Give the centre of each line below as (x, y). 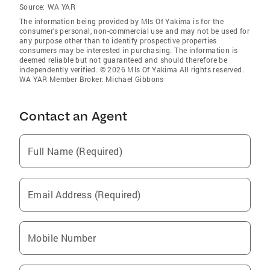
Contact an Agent (73, 116)
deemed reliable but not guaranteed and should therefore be (124, 60)
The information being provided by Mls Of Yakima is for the (122, 21)
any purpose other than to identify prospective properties (118, 41)
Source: (32, 7)
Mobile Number (62, 238)
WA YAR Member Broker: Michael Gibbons (92, 79)
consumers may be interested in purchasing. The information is (129, 50)
